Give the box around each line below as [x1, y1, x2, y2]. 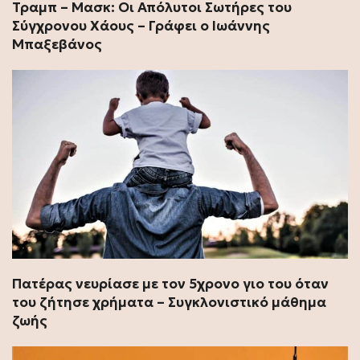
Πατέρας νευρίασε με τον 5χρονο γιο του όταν [12, 274, 329, 292]
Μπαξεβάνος [12, 35, 102, 53]
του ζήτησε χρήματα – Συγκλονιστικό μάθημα [12, 292, 326, 311]
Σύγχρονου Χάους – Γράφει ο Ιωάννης [12, 16, 270, 35]
